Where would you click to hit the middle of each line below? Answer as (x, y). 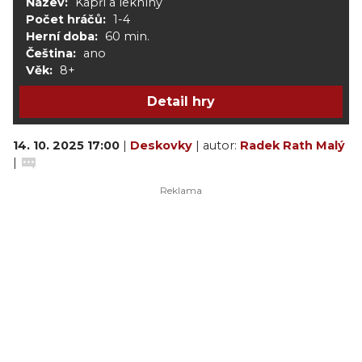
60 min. (127, 36)
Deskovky (163, 145)
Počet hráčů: (66, 19)
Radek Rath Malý (293, 145)
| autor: (218, 145)
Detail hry (181, 101)
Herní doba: (62, 36)
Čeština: (51, 53)
